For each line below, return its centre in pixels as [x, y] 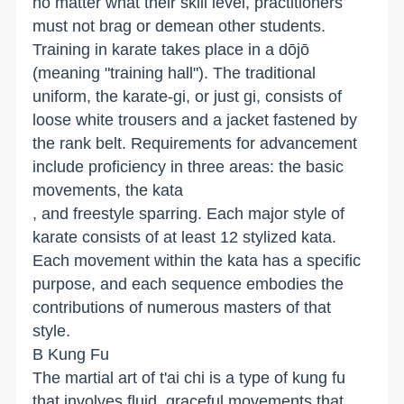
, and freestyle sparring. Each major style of [189, 213]
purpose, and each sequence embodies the [188, 284]
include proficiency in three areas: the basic [188, 166]
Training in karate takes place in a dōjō [171, 49]
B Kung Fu [71, 354]
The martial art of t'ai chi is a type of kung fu [189, 377]
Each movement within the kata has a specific [197, 260]
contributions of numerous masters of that [182, 307]
